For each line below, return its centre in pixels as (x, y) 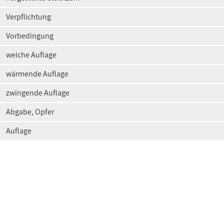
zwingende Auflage (38, 93)
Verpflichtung (28, 17)
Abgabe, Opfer (30, 112)
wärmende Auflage (37, 74)
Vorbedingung (30, 36)
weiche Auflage (31, 55)
